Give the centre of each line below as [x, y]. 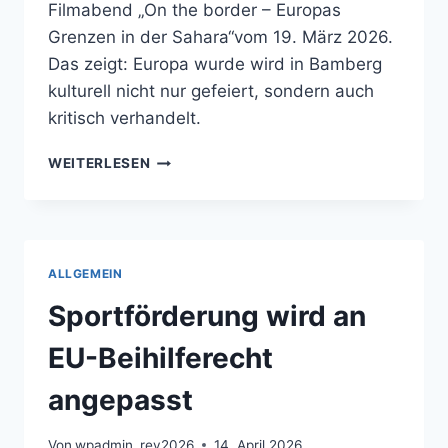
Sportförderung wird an [207, 316]
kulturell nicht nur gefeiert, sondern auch [211, 91]
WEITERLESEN [99, 163]
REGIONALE [192, 159]
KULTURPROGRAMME [227, 180]
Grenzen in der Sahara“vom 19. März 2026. [220, 37]
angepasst [120, 400]
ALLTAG [179, 264]
